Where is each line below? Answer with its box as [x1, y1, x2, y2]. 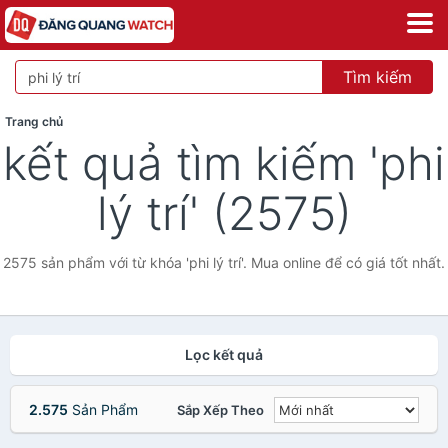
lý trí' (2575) [96, 185, 352, 241]
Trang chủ [5, 114, 63, 129]
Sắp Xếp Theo [177, 402, 264, 418]
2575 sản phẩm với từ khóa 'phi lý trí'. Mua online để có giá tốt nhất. [3, 254, 445, 271]
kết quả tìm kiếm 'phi [3, 135, 445, 191]
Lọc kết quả [185, 346, 263, 363]
